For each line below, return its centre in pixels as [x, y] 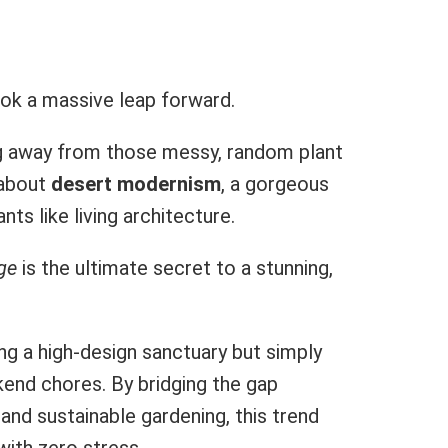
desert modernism [136, 184]
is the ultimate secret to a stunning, [175, 268]
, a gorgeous [275, 184]
